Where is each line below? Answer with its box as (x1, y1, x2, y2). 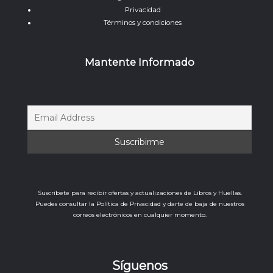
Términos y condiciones (104, 18, 182, 27)
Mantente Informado (85, 56, 194, 69)
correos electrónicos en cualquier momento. (73, 211, 207, 219)
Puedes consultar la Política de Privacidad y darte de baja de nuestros (35, 200, 244, 208)
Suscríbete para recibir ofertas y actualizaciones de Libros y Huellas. (37, 189, 242, 197)
